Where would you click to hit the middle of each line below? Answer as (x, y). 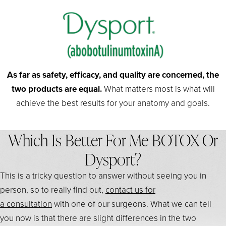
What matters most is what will (158, 88)
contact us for (130, 189)
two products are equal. (56, 89)
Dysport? (113, 159)
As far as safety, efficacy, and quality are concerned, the (113, 74)
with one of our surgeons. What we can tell (132, 203)
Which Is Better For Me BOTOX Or (113, 139)
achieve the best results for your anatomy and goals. (113, 102)
